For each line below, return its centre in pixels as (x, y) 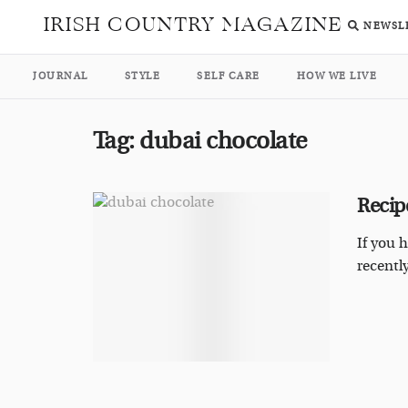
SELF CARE (229, 76)
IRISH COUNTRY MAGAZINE (194, 25)
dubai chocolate (223, 141)
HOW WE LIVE (337, 76)
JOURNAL (61, 76)
